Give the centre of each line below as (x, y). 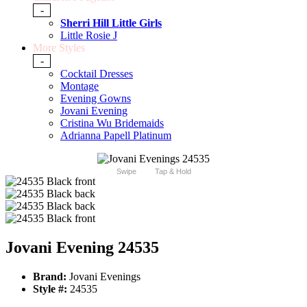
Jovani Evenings (103, 277)
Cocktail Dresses (97, 74)
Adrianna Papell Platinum (116, 136)
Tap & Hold (173, 172)
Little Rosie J (89, 36)
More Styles (59, 48)
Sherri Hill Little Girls (111, 23)
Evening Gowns (96, 99)
